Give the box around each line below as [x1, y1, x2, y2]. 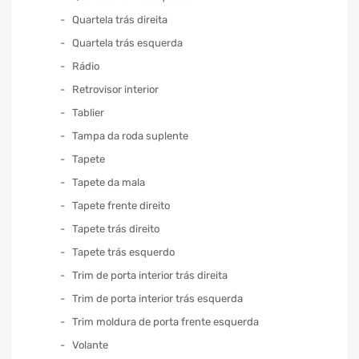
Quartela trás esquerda [72, 36, 183, 49]
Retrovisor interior [72, 83, 159, 95]
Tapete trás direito [72, 222, 159, 235]
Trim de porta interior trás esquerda [72, 292, 243, 305]
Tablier [72, 106, 104, 119]
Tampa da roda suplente [72, 129, 188, 142]
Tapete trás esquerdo [72, 245, 175, 258]
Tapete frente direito [72, 199, 170, 212]
